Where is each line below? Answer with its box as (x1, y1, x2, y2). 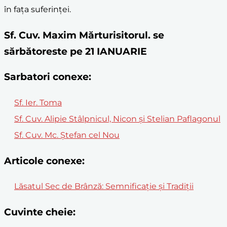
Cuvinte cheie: (4, 206, 75, 218)
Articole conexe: (4, 155, 85, 167)
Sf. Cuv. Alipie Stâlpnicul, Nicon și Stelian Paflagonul (14, 114, 220, 124)
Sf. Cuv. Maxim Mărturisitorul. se (4, 29, 164, 41)
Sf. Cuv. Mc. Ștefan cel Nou (14, 130, 120, 140)
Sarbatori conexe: (4, 71, 91, 83)
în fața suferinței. (4, 4, 71, 14)
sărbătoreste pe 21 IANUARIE (4, 45, 147, 57)
